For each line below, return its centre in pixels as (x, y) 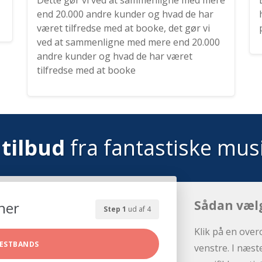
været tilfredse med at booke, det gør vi (123, 28)
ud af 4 (139, 209)
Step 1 (115, 209)
